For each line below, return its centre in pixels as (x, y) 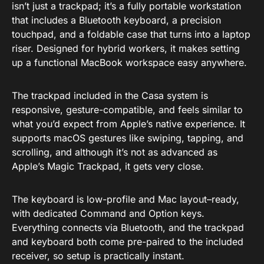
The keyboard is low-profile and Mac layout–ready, (126, 199)
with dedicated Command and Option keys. (108, 214)
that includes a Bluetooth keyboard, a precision (116, 20)
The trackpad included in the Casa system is (110, 96)
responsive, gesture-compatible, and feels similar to (127, 110)
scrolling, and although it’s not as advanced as (115, 152)
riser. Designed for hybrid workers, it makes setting (126, 49)
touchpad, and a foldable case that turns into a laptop (131, 34)
